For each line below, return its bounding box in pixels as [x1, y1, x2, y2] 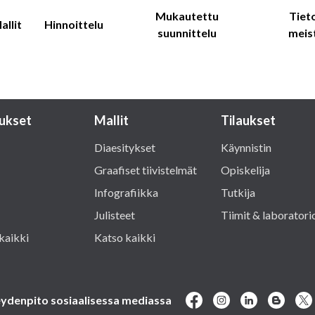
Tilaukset [221, 112, 276, 128]
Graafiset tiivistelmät [94, 163, 197, 176]
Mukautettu [155, 9, 219, 22]
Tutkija [221, 186, 255, 199]
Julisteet [94, 208, 135, 221]
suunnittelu [157, 26, 217, 39]
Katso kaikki [94, 231, 155, 244]
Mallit [94, 112, 129, 128]
